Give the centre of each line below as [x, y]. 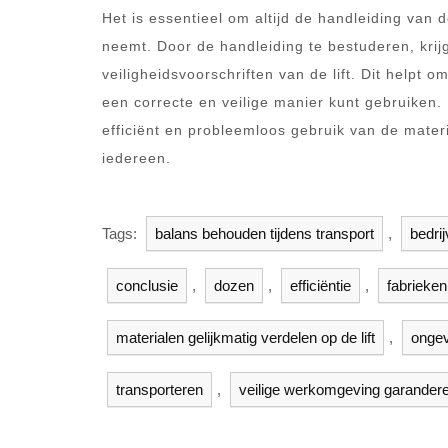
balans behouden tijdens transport [264, 233]
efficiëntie [320, 285]
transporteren [159, 389]
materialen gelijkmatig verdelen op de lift [245, 337]
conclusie [147, 285]
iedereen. [136, 158]
